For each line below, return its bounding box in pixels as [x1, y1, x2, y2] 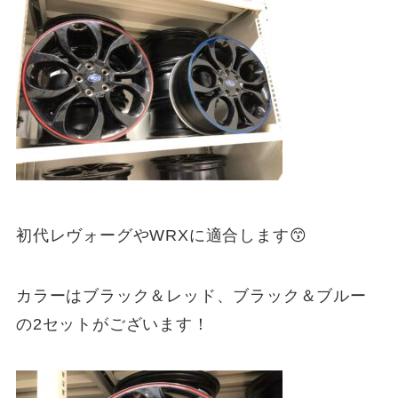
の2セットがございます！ [15, 314, 210, 333]
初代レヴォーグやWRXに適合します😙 [15, 226, 307, 244]
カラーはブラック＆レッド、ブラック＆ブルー [15, 286, 367, 305]
